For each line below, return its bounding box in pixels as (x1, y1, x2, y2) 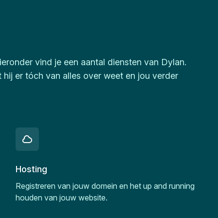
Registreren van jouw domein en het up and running (16, 181, 195, 191)
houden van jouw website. (16, 193, 108, 202)
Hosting (16, 164, 47, 174)
